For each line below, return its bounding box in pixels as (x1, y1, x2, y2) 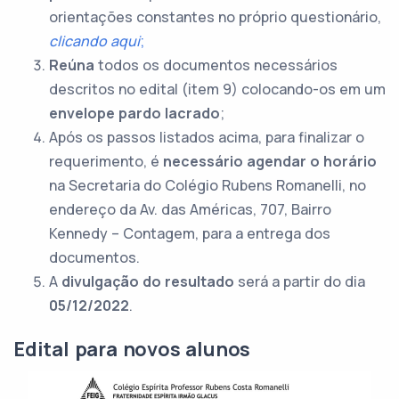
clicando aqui (49, 31, 140, 51)
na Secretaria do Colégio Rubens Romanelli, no (49, 175, 366, 195)
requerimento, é (49, 151, 163, 171)
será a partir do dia (234, 272, 365, 291)
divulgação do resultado (61, 272, 234, 291)
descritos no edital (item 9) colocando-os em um (49, 79, 386, 99)
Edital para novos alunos (13, 336, 251, 362)
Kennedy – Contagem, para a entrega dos (49, 224, 330, 243)
